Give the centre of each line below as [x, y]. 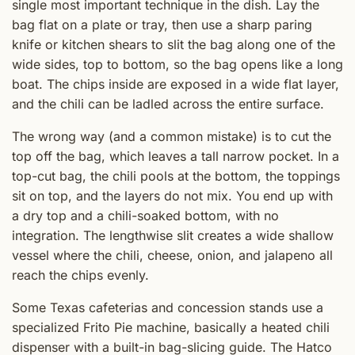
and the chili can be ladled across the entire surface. [168, 103]
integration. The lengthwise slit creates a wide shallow [173, 235]
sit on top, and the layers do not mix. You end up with [172, 195]
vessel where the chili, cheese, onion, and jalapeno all [172, 255]
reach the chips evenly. [80, 275]
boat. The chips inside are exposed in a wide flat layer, [176, 84]
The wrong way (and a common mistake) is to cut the [172, 136]
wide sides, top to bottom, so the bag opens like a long [177, 64]
